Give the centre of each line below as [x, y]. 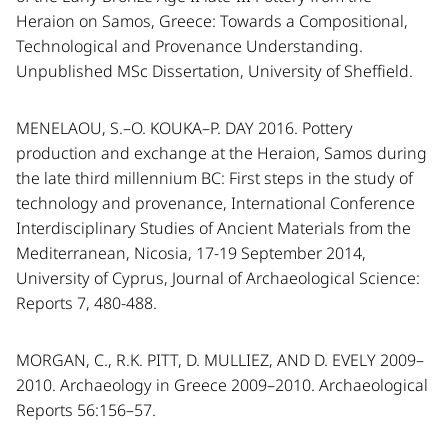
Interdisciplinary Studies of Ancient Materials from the [213, 228]
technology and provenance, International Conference [215, 203]
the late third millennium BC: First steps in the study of [214, 178]
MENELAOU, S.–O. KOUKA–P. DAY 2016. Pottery [184, 128]
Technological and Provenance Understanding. [189, 46]
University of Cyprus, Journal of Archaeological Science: [218, 278]
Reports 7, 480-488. [86, 303]
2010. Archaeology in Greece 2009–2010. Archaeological [222, 385]
